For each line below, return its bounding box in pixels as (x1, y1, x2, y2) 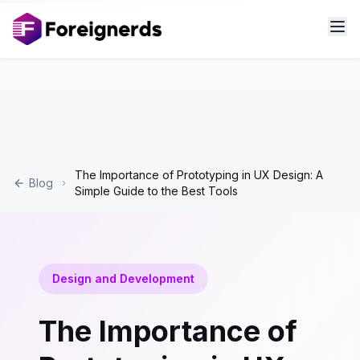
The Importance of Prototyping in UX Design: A (74, 168, 323, 182)
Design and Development (52, 272, 194, 285)
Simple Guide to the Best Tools (74, 184, 238, 198)
